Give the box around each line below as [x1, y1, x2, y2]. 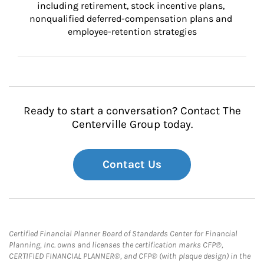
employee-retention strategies [67, 26, 197, 37]
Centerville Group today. [71, 118, 193, 131]
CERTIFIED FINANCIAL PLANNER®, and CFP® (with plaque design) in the [9, 251, 250, 261]
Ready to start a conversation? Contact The [23, 104, 241, 117]
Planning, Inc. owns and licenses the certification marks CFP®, [9, 240, 223, 250]
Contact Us [103, 158, 161, 171]
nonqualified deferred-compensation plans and [29, 13, 235, 24]
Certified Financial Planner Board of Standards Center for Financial [9, 229, 237, 239]
